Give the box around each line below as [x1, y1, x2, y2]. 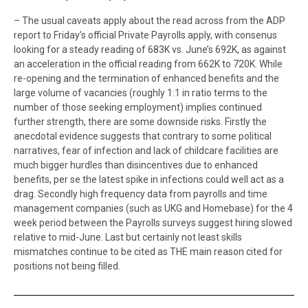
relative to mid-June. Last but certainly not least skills [14, 232, 242, 243]
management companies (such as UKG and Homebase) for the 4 [14, 203, 293, 214]
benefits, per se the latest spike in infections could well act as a [14, 174, 284, 185]
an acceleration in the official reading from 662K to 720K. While [14, 58, 283, 69]
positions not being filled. [14, 261, 120, 272]
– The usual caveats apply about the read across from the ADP [14, 15, 285, 26]
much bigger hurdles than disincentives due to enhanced [14, 159, 258, 170]
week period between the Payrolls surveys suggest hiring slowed [14, 217, 292, 228]
